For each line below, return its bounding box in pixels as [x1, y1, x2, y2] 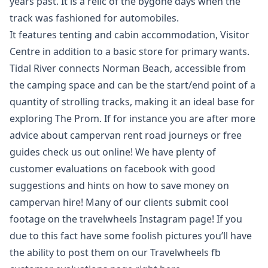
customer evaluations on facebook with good [10, 162, 215, 175]
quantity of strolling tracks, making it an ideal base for [10, 95, 255, 108]
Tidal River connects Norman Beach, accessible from [10, 62, 246, 75]
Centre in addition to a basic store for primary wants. [10, 45, 249, 58]
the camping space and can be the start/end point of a [10, 78, 255, 92]
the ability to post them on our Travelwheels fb [10, 246, 221, 259]
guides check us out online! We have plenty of [10, 145, 216, 159]
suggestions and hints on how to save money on [10, 179, 229, 192]
